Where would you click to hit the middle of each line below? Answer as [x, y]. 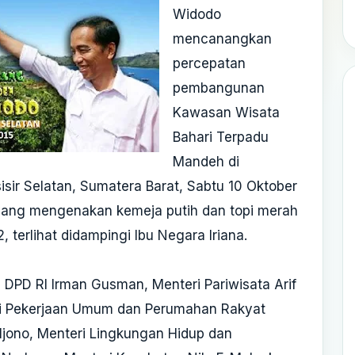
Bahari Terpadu [221, 137]
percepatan [209, 63]
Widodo [197, 14]
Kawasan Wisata [226, 112]
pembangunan [219, 88]
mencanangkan [222, 38]
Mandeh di [206, 161]
